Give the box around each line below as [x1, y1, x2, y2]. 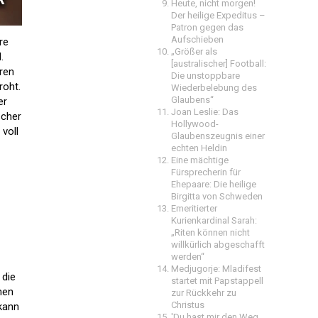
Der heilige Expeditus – [171, 10, 265, 21]
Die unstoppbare [171, 70, 240, 81]
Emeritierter [171, 203, 217, 214]
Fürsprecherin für [171, 167, 241, 177]
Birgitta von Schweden [171, 191, 263, 202]
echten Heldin [171, 143, 227, 153]
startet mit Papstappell [171, 275, 263, 286]
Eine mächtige [171, 155, 229, 165]
